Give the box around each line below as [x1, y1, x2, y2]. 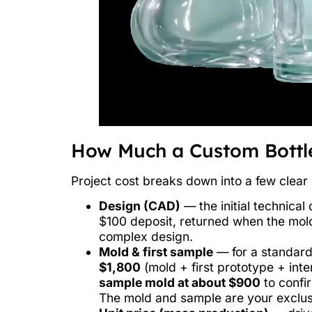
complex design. [99, 229, 193, 244]
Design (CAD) [99, 198, 180, 214]
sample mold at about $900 [99, 275, 260, 290]
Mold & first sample [99, 244, 213, 260]
